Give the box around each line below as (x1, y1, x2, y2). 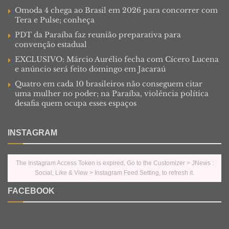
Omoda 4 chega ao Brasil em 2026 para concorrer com (15, 5, 218, 15)
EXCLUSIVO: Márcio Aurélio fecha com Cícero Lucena (15, 54, 219, 64)
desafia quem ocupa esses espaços (15, 98, 136, 108)
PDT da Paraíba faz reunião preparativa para (15, 30, 181, 39)
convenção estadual (15, 39, 87, 49)
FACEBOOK (8, 186, 55, 195)
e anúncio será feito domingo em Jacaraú (15, 64, 166, 74)
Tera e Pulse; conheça (15, 15, 95, 25)
